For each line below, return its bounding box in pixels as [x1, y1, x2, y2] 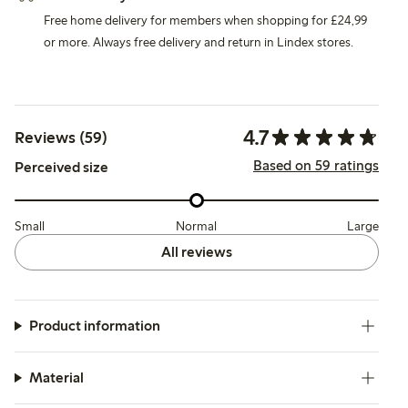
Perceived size [15, 158, 108, 176]
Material [28, 368, 84, 386]
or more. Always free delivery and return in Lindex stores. [44, 34, 353, 50]
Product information [28, 316, 160, 334]
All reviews [161, 242, 232, 260]
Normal [175, 218, 217, 234]
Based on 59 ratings [253, 157, 379, 175]
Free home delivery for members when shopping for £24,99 [44, 12, 367, 28]
